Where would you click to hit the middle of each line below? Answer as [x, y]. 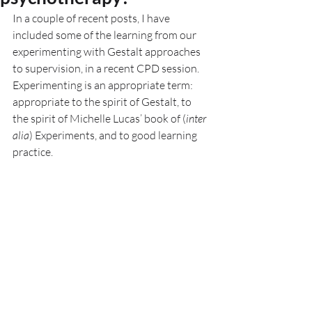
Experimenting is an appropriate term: [104, 85]
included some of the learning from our [106, 35]
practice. [34, 152]
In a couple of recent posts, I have [92, 18]
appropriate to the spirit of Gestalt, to [103, 102]
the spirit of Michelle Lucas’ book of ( [99, 118]
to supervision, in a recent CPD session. [107, 68]
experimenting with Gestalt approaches [108, 52]
